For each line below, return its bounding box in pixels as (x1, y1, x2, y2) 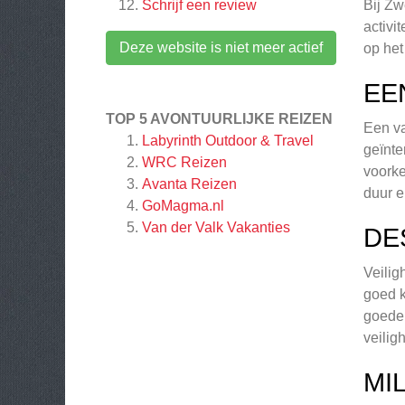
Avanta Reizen (142, 176, 237, 192)
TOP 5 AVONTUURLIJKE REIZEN (106, 111, 333, 127)
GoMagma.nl (142, 198, 224, 213)
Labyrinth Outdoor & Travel (142, 133, 314, 148)
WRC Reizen (142, 155, 227, 170)
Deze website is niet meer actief (119, 40, 323, 55)
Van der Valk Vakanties (142, 220, 290, 235)
